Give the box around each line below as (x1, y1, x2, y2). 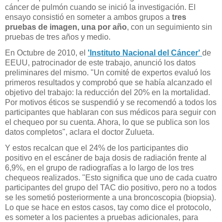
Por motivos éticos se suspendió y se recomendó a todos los (5, 98, 217, 107)
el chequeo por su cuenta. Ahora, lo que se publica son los (5, 117, 210, 126)
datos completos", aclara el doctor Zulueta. (5, 127, 154, 136)
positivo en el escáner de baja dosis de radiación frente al (5, 153, 207, 162)
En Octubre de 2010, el (5, 48, 88, 57)
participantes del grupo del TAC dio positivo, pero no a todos (5, 183, 217, 192)
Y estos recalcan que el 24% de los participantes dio (5, 143, 188, 152)
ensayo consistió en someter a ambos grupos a (5, 12, 172, 21)
